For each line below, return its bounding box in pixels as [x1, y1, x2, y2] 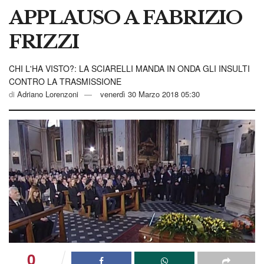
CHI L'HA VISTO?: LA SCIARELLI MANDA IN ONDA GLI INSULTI [9, 62, 250, 74]
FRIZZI [9, 29, 79, 54]
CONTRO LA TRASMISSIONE [9, 75, 121, 87]
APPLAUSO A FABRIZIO [9, 5, 242, 29]
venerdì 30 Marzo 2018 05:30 [100, 88, 200, 100]
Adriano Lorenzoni [17, 88, 78, 100]
